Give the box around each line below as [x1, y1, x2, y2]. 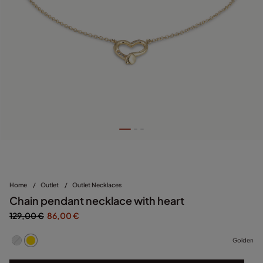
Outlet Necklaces [72, 180, 122, 188]
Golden [232, 237, 254, 244]
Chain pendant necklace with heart [9, 193, 184, 207]
